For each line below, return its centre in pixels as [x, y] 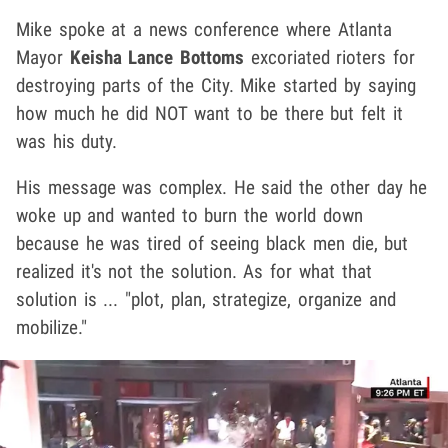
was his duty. [67, 141]
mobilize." [51, 327]
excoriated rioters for [330, 57]
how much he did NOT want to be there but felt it [209, 113]
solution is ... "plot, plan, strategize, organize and [206, 299]
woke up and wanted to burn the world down [189, 215]
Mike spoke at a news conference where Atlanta [204, 29]
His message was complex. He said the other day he [222, 187]
